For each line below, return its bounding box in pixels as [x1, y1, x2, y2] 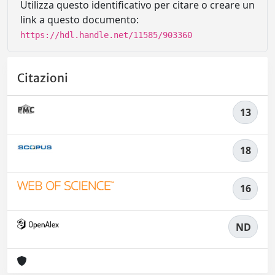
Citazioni [17, 71, 68, 86]
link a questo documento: [20, 13, 139, 26]
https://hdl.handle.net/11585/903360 [20, 30, 192, 40]
